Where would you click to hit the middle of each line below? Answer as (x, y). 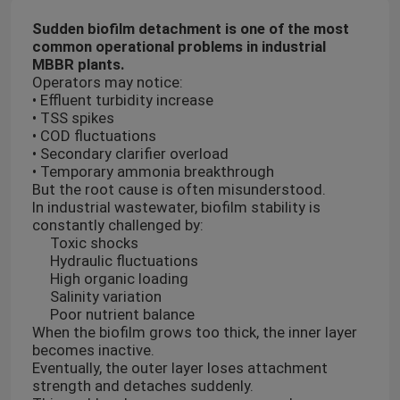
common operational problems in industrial (179, 47)
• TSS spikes (73, 118)
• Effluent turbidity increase (122, 100)
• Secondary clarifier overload (130, 154)
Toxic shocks (94, 243)
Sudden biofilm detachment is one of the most (190, 29)
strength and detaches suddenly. (142, 386)
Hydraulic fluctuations (124, 261)
